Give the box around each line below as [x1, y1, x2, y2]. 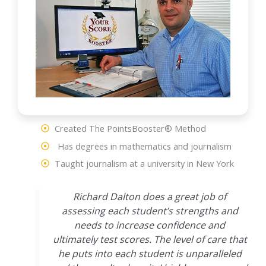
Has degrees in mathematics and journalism [58, 140, 232, 153]
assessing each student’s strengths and [61, 204, 238, 218]
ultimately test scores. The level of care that [52, 233, 247, 246]
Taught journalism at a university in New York [54, 157, 234, 170]
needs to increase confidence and [74, 218, 226, 232]
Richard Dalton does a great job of [73, 190, 227, 204]
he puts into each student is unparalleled [58, 247, 242, 261]
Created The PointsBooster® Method [54, 122, 206, 135]
